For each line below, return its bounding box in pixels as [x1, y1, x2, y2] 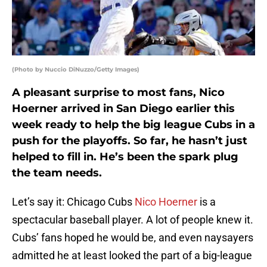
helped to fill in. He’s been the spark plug [12, 150, 238, 164]
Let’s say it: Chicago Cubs [12, 195, 135, 209]
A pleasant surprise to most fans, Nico [12, 86, 225, 100]
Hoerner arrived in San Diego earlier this [12, 102, 235, 116]
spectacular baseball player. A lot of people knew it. [12, 213, 253, 226]
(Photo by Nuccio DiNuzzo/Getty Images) [12, 66, 139, 74]
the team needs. [12, 166, 102, 180]
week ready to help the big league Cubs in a [12, 118, 255, 132]
